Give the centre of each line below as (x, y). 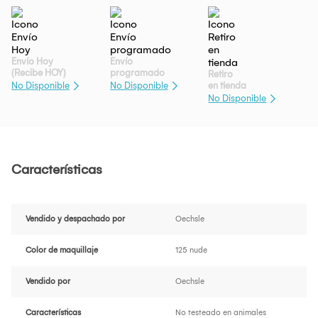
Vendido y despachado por (75, 219)
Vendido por (48, 282)
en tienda (227, 85)
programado (137, 72)
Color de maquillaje (62, 251)
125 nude (191, 251)
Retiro (221, 74)
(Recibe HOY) (39, 72)
